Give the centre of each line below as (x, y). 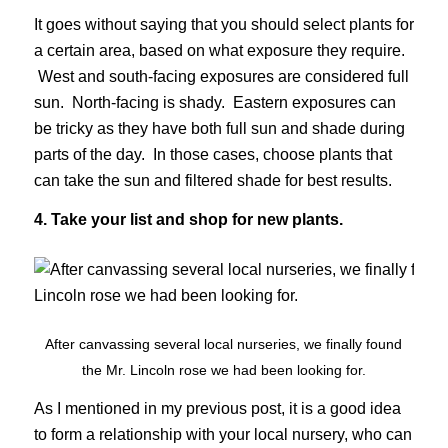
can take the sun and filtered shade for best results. (212, 180)
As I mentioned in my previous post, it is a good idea (217, 409)
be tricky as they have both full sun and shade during (219, 128)
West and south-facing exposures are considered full (221, 76)
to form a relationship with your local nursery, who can (222, 435)
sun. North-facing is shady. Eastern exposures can (214, 102)
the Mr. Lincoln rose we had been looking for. (223, 369)
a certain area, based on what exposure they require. (219, 50)
